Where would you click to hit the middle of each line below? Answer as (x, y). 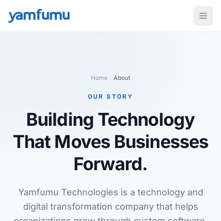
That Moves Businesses (110, 142)
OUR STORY (110, 96)
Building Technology (110, 119)
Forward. (110, 164)
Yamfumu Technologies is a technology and (110, 192)
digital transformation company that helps (110, 206)
